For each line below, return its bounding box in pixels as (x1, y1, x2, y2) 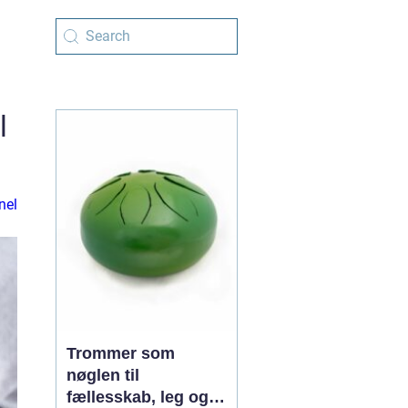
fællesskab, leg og (66, 388, 209, 406)
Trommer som (66, 344, 175, 362)
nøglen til (66, 366, 139, 384)
